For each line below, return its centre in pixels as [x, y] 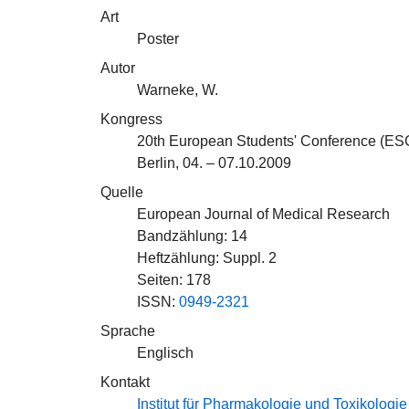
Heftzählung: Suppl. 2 [207, 258]
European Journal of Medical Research [263, 214]
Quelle [122, 192]
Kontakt [125, 382]
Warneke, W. [178, 90]
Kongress [131, 119]
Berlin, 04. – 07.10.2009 [214, 163]
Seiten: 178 [174, 280]
